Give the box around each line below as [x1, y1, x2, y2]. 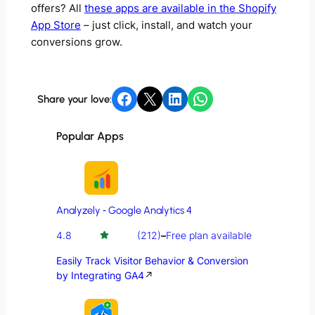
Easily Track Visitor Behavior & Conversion [56, 254, 248, 266]
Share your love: [37, 93, 112, 106]
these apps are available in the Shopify [84, 1, 276, 15]
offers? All [30, 1, 84, 15]
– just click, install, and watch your [80, 18, 252, 32]
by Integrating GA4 [56, 269, 144, 281]
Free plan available [165, 229, 252, 241]
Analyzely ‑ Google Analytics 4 [56, 203, 192, 217]
